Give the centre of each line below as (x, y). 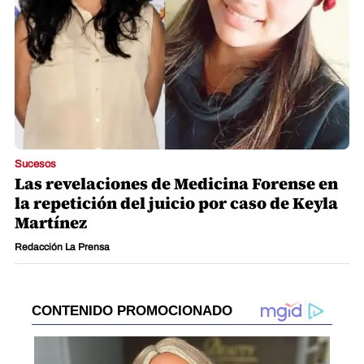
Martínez (51, 223)
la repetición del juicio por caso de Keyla (176, 204)
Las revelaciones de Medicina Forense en (176, 184)
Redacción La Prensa (62, 247)
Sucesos (35, 165)
